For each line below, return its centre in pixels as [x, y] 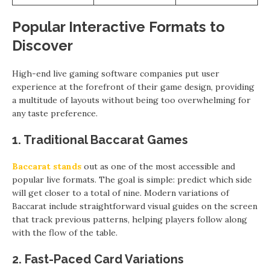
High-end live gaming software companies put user [116, 74]
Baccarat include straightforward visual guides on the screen [135, 206]
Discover [42, 46]
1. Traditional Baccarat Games [100, 140]
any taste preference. [55, 113]
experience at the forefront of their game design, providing [133, 87]
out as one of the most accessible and [158, 166]
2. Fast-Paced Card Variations [98, 259]
